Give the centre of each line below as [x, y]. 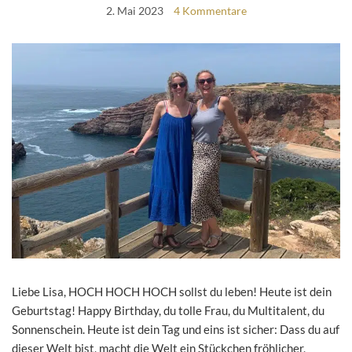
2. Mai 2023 [134, 11]
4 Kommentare [210, 11]
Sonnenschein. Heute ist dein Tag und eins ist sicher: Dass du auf [176, 329]
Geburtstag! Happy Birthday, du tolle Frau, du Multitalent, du [168, 310]
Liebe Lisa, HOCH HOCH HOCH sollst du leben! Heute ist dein [172, 291]
